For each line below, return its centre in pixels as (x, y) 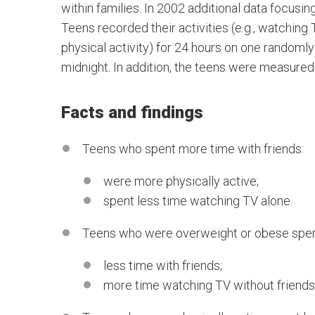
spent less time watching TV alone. (198, 201)
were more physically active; (181, 181)
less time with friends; (163, 266)
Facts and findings (132, 113)
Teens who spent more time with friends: (193, 149)
